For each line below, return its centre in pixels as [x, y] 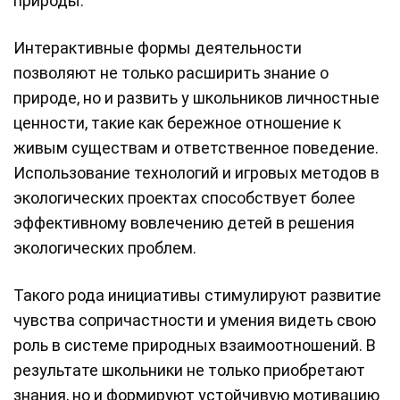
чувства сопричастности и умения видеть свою [195, 321]
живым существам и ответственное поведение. [196, 148]
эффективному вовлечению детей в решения [184, 223]
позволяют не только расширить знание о [171, 73]
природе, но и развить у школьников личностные [196, 98]
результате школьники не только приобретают [189, 371]
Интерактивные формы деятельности [158, 48]
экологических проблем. [105, 248]
